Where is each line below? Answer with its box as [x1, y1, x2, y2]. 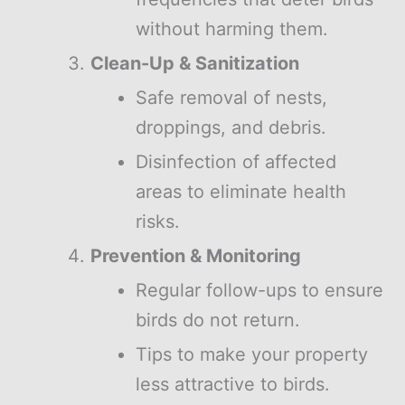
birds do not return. [136, 308, 300, 331]
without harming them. [136, 17, 328, 40]
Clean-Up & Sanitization [90, 52, 299, 74]
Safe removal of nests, [136, 86, 327, 108]
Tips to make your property [136, 343, 368, 365]
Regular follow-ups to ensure [136, 278, 383, 301]
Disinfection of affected [136, 150, 336, 173]
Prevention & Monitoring [90, 244, 301, 267]
